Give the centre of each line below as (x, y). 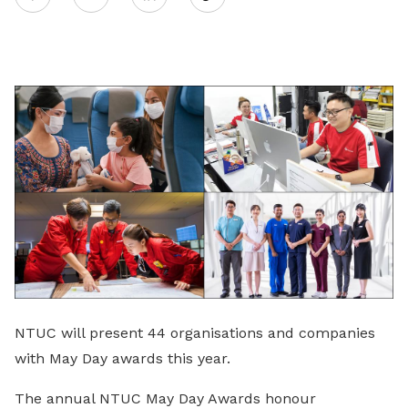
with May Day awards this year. (122, 358)
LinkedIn (190, 97)
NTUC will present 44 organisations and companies (195, 332)
